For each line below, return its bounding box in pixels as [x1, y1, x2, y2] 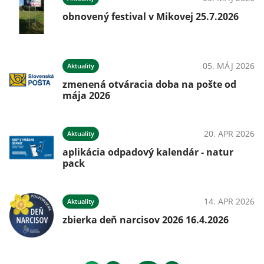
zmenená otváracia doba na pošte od [62, 78, 236, 91]
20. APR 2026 [204, 128, 255, 139]
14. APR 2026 [204, 196, 255, 207]
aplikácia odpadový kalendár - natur [62, 146, 233, 159]
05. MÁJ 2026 [203, 60, 255, 71]
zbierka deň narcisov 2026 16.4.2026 [62, 213, 229, 226]
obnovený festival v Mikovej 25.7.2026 [62, 10, 239, 23]
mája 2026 [62, 89, 110, 102]
